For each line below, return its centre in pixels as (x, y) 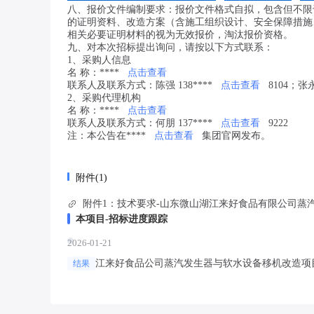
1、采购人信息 (99, 60)
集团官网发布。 (236, 136)
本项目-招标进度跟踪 (122, 219)
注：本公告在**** (107, 136)
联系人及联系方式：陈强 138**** (140, 85)
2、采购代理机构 (104, 98)
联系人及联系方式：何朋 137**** (140, 123)
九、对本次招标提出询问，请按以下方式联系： (170, 47)
